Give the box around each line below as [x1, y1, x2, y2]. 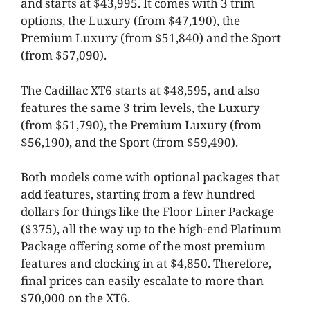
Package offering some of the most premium [21, 238, 266, 255]
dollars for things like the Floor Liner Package [21, 203, 274, 220]
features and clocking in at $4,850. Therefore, [21, 255, 271, 272]
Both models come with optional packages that [21, 169, 280, 185]
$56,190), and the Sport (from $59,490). [21, 134, 238, 150]
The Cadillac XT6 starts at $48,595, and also [21, 82, 260, 98]
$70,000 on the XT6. [21, 290, 130, 307]
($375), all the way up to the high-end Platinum [21, 221, 282, 237]
